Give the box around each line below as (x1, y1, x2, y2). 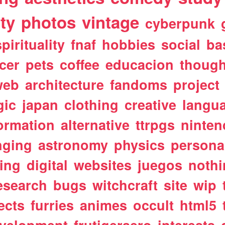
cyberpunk (145, 14, 215, 33)
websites (74, 155, 132, 174)
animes (80, 195, 128, 214)
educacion (105, 55, 174, 74)
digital (27, 155, 68, 174)
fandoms (110, 75, 168, 94)
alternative (61, 115, 130, 134)
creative (125, 95, 177, 114)
